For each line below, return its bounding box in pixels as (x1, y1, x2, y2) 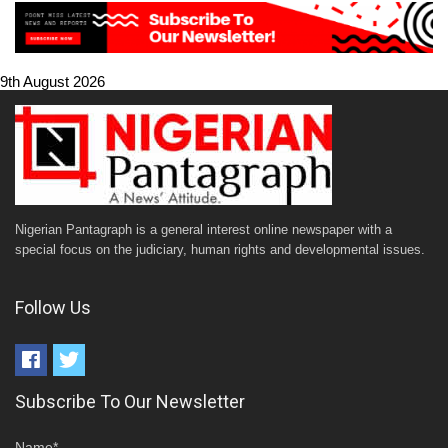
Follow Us (15, 297, 91, 319)
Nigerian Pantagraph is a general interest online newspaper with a (15, 223, 392, 238)
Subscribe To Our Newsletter (15, 391, 245, 413)
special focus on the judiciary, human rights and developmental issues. (15, 243, 425, 258)
